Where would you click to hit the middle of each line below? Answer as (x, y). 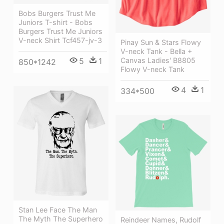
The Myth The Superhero (61, 218)
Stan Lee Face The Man (58, 209)
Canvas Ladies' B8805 (158, 60)
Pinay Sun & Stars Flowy (161, 42)
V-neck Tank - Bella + (156, 51)
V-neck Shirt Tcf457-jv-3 (60, 40)
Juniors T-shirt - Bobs (55, 22)
